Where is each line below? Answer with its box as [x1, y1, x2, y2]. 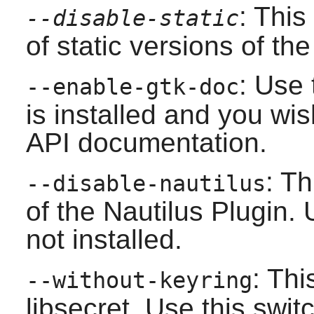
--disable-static [25, 6, 239, 32]
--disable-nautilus [25, 171, 266, 197]
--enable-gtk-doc [25, 74, 239, 100]
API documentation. [25, 128, 267, 158]
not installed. [25, 224, 182, 255]
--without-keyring [25, 268, 252, 294]
